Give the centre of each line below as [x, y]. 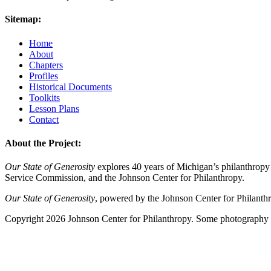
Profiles [44, 76]
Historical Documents [70, 87]
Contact [44, 119]
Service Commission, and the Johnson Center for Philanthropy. [125, 178]
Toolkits [44, 97]
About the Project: [43, 143]
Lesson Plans [54, 108]
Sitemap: [23, 19]
